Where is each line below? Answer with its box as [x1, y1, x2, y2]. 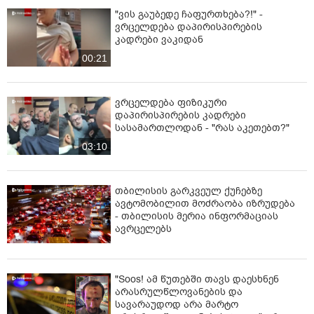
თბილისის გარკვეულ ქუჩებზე [115, 184, 262, 198]
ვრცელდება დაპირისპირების [115, 20, 262, 34]
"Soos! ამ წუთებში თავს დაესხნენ [115, 273, 279, 287]
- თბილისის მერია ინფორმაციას [115, 210, 278, 224]
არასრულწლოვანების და [115, 285, 243, 299]
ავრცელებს [115, 222, 172, 236]
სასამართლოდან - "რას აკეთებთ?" [115, 121, 289, 135]
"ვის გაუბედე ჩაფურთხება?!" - [115, 7, 263, 21]
